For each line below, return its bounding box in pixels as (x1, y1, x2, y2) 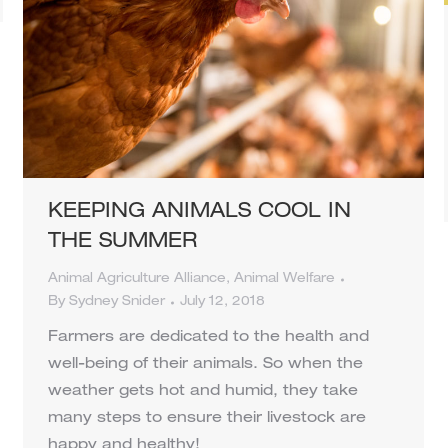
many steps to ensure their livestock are (48, 411, 366, 427)
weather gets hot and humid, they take (48, 384, 358, 400)
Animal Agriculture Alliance (48, 273, 226, 287)
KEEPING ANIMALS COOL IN (48, 203, 351, 224)
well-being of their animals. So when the (48, 357, 363, 373)
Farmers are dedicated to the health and (48, 330, 369, 346)
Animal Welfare (234, 273, 335, 287)
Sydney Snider (69, 296, 165, 310)
